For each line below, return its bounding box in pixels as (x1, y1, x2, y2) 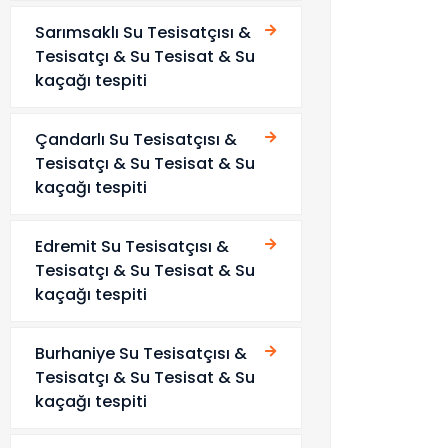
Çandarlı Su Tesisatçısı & (35, 128, 237, 151)
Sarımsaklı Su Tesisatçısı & (35, 21, 251, 44)
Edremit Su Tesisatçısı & (35, 235, 229, 258)
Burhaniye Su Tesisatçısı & (35, 342, 247, 365)
